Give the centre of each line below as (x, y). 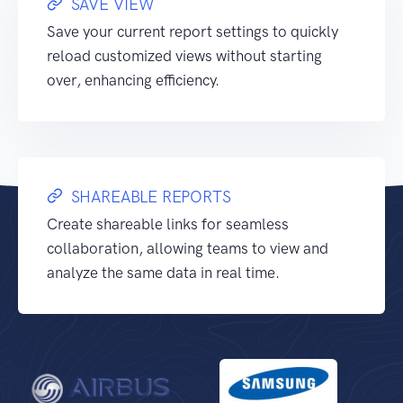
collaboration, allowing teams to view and (188, 248)
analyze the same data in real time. (163, 273)
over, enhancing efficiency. (133, 80)
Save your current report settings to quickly (193, 31)
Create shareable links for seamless (168, 224)
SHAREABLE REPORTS (151, 197)
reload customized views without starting (184, 56)
